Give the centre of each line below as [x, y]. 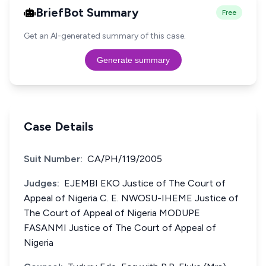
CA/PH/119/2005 [125, 159]
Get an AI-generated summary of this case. [105, 36]
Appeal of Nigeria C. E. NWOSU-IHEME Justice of [131, 198]
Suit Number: [53, 159]
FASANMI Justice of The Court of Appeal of [120, 228]
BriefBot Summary [87, 12]
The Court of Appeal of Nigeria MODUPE [112, 213]
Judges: [42, 183]
